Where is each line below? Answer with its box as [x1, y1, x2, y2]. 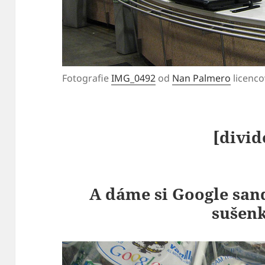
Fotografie [62, 71, 112, 85]
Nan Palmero [172, 71, 231, 85]
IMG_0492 [111, 71, 156, 85]
